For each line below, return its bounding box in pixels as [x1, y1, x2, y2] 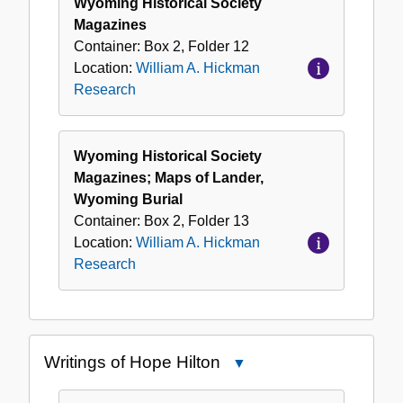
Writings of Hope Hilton [44, 353, 220, 372]
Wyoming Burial [74, 192, 183, 208]
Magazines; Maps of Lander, [74, 170, 264, 186]
